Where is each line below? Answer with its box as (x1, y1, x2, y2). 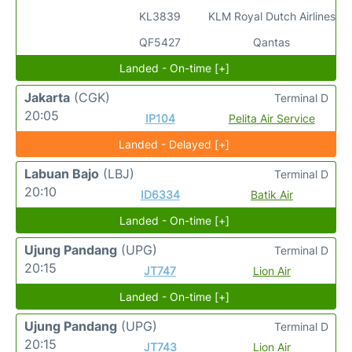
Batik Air (250, 188, 293, 201)
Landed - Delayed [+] (119, 137, 230, 151)
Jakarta (24, 90, 70, 105)
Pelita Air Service (228, 112, 315, 125)
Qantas (253, 35, 291, 49)
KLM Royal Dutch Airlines (207, 9, 335, 23)
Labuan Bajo (24, 166, 99, 181)
